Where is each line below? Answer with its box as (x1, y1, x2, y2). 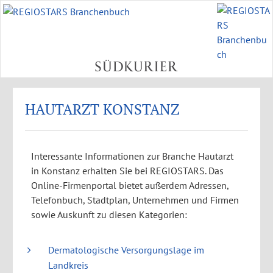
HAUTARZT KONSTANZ (24, 99, 180, 119)
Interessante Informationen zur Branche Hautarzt (30, 150, 233, 163)
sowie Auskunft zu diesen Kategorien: (30, 208, 187, 221)
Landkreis (48, 259, 88, 272)
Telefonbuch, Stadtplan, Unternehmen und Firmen (30, 194, 239, 207)
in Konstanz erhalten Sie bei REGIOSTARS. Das (30, 165, 224, 177)
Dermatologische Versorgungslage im (48, 244, 204, 257)
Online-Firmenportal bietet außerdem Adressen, (30, 179, 229, 192)
